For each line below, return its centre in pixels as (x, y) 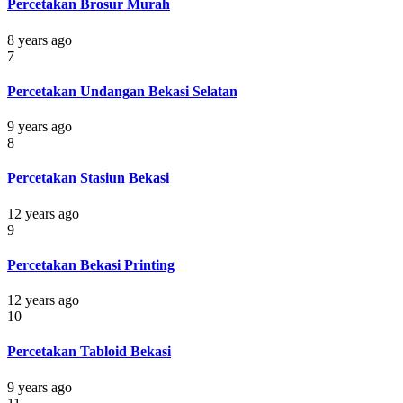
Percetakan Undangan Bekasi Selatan (122, 91)
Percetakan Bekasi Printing (91, 264)
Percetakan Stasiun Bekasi (88, 178)
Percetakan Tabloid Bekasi (89, 352)
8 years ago (40, 40)
